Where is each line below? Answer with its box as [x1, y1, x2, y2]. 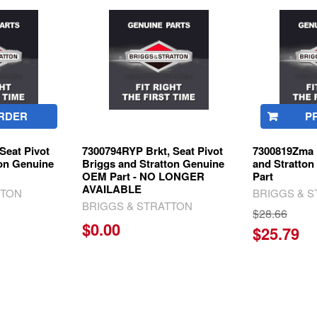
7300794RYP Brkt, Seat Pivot [82, 142, 224, 158]
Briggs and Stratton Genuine [82, 155, 225, 171]
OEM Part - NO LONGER [82, 168, 205, 184]
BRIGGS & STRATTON [82, 197, 193, 213]
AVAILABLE [82, 180, 142, 197]
